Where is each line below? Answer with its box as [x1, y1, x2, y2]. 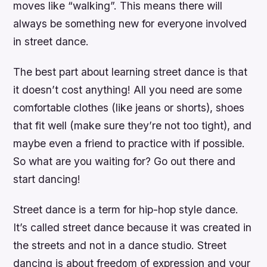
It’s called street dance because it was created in [13, 221, 252, 234]
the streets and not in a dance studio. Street [13, 238, 227, 252]
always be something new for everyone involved [13, 17, 247, 30]
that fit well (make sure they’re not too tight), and [13, 119, 252, 132]
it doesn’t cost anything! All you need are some [13, 83, 243, 96]
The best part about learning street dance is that [13, 65, 248, 78]
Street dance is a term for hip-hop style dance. [13, 203, 239, 216]
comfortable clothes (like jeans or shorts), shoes [13, 101, 245, 114]
